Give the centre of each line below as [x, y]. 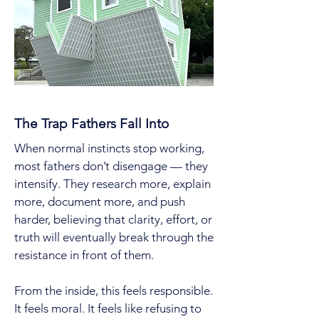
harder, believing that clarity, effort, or [113, 219]
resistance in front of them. [84, 255]
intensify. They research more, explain [113, 184]
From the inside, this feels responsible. [114, 291]
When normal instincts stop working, [109, 148]
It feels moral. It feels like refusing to [108, 308]
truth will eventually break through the [114, 237]
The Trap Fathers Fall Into [91, 124]
